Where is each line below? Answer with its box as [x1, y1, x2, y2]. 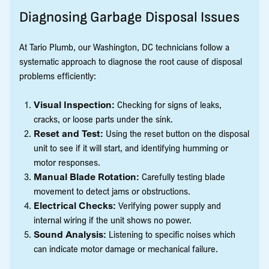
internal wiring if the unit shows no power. [34, 213, 192, 226]
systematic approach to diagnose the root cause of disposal [19, 55, 242, 67]
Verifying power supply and [116, 199, 221, 211]
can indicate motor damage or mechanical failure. [34, 242, 218, 255]
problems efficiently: [19, 69, 96, 82]
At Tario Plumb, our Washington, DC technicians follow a [19, 40, 229, 53]
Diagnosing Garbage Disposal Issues [19, 8, 240, 26]
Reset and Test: [34, 127, 103, 139]
